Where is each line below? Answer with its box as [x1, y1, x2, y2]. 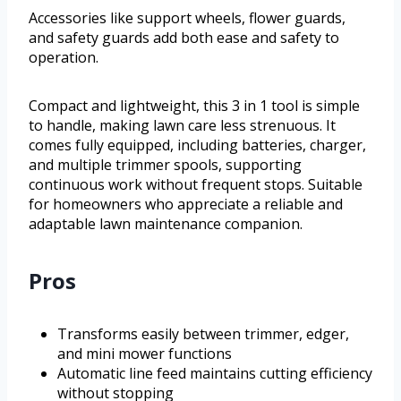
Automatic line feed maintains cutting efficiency [57, 363, 372, 384]
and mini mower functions [57, 344, 232, 364]
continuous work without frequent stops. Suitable [29, 175, 363, 195]
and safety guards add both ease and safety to [29, 28, 339, 48]
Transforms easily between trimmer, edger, [57, 324, 349, 345]
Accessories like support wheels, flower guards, [29, 8, 346, 29]
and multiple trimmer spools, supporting [29, 155, 302, 175]
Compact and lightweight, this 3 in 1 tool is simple [29, 96, 360, 116]
